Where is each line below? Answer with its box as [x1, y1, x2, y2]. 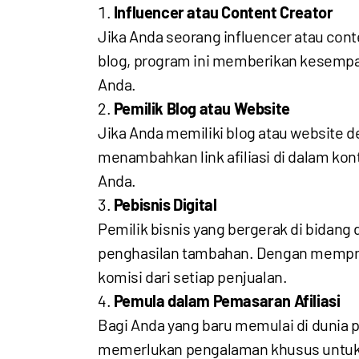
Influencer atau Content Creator [113, 2, 333, 22]
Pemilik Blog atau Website [113, 99, 290, 118]
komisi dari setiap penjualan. [98, 267, 288, 286]
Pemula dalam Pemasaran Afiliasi [113, 291, 341, 310]
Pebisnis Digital [113, 195, 217, 214]
